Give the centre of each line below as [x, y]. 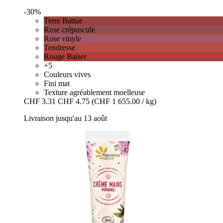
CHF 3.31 [40, 102]
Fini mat [57, 84]
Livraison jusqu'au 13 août [65, 118]
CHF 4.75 [74, 102]
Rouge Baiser [65, 57]
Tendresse [59, 48]
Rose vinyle [62, 39]
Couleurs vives [67, 75]
